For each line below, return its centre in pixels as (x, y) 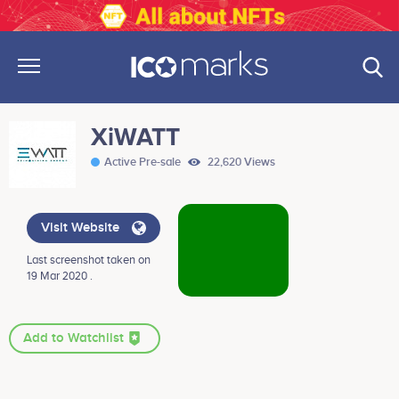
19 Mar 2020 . (60, 277)
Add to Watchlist (75, 339)
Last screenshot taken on (89, 261)
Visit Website (82, 228)
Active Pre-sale (144, 163)
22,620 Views (240, 163)
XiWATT (135, 138)
